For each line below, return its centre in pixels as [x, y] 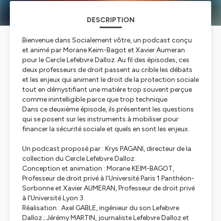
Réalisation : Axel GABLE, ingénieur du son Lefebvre [101, 208]
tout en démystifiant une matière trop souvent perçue [107, 90]
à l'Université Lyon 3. [54, 198]
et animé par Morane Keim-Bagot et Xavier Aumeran [104, 50]
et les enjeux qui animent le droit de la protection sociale [110, 80]
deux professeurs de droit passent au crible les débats [107, 70]
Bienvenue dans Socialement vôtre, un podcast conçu [107, 40]
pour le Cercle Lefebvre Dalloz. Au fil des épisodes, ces [106, 60]
